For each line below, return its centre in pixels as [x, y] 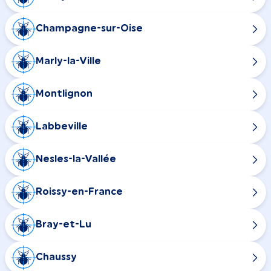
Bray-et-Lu [64, 225]
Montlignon [64, 94]
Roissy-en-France [79, 192]
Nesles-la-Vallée [76, 159]
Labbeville [62, 127]
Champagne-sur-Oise [89, 29]
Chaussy [56, 257]
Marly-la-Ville [68, 61]
